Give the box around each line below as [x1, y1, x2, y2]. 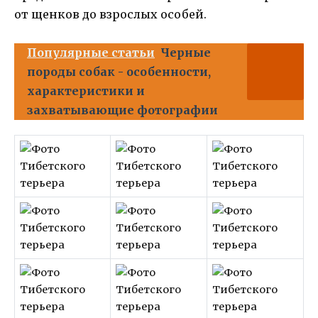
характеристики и [27, 83, 145, 98]
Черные [160, 45, 211, 60]
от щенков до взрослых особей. [14, 6, 207, 21]
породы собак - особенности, [27, 64, 211, 79]
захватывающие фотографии [27, 102, 218, 117]
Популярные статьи [27, 45, 155, 60]
